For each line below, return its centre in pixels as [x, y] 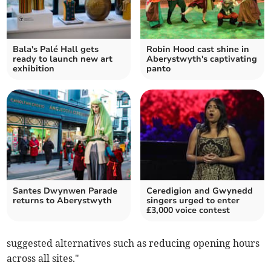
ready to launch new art [63, 59]
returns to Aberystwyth [63, 201]
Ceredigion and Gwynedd [200, 191]
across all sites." [43, 259]
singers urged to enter [193, 201]
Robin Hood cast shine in [198, 50]
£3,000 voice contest [188, 211]
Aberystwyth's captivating [202, 59]
